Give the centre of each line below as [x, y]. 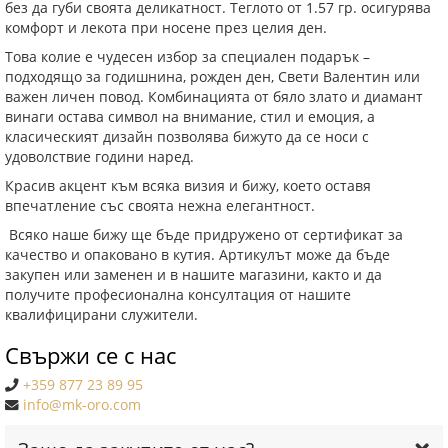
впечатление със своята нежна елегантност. [160, 205]
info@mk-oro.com [82, 404]
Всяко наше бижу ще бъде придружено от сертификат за [204, 234]
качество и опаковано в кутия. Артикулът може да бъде [197, 254]
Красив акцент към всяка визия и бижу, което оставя [188, 185]
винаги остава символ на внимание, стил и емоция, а [190, 116]
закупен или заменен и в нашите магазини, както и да [193, 274]
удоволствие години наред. [99, 156]
